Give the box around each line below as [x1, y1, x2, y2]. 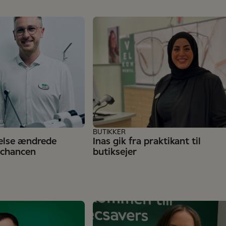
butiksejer [93, 148, 137, 157]
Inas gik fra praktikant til [93, 137, 201, 146]
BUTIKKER [93, 129, 126, 136]
